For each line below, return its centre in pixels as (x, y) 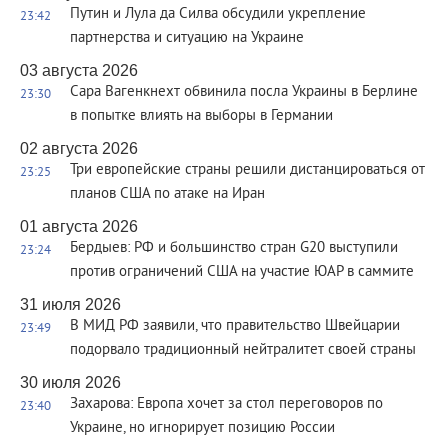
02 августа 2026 (79, 148)
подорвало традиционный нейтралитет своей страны (243, 350)
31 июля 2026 (70, 304)
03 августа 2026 (79, 70)
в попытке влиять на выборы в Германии (201, 116)
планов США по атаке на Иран (167, 194)
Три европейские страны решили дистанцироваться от (247, 170)
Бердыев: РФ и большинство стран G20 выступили (234, 248)
